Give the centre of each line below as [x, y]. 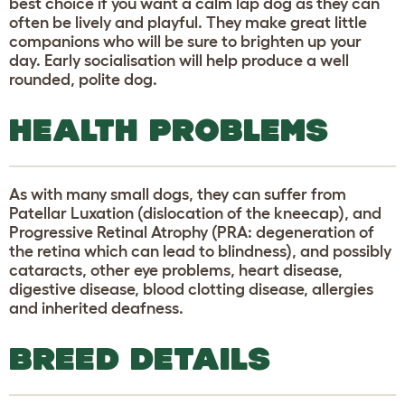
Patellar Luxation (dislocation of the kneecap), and [195, 213]
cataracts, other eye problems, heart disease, [176, 270]
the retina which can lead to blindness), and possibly [200, 251]
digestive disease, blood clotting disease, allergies [191, 289]
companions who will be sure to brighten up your [185, 41]
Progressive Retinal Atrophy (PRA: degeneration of [192, 232]
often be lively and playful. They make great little [188, 22]
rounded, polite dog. [83, 79]
